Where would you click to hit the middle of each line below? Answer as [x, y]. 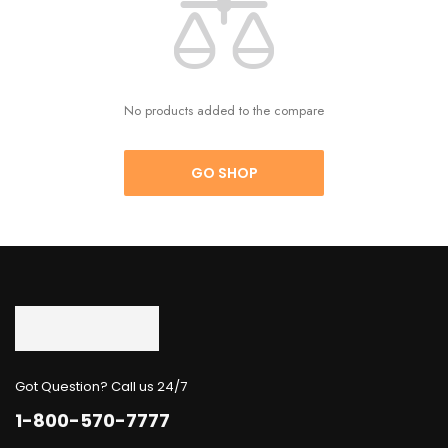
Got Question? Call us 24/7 [101, 387]
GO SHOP [224, 173]
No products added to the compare [224, 110]
